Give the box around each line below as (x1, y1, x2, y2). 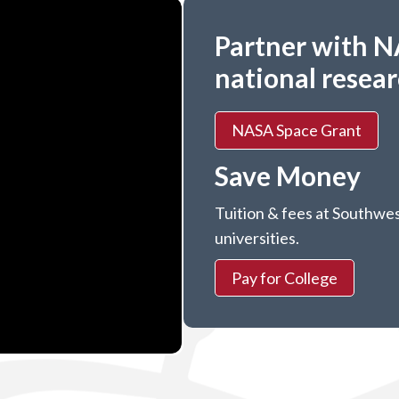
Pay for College (231, 267, 338, 288)
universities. (214, 227, 299, 248)
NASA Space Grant (231, 120, 362, 141)
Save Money (214, 159, 361, 191)
